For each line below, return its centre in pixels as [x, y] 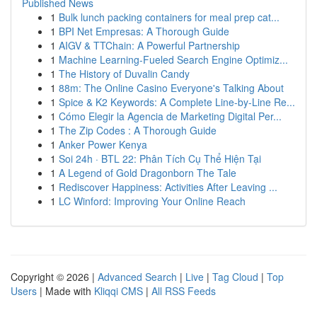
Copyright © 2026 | [54, 277]
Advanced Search [137, 277]
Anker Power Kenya [103, 144]
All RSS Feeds [184, 291]
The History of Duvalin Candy [124, 74]
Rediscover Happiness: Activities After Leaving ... [168, 187]
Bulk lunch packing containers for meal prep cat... [169, 17]
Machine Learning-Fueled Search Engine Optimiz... [173, 59]
